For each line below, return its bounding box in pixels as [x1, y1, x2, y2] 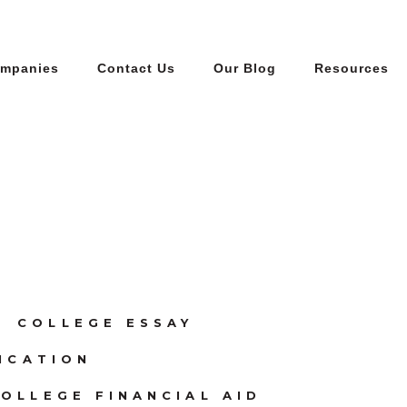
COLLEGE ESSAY [17, 314, 194, 330]
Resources [314, 60, 389, 75]
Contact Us [97, 60, 175, 75]
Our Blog [213, 60, 276, 75]
